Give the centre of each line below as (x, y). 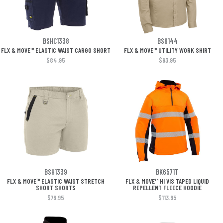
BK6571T (167, 172)
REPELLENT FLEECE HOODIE (167, 187)
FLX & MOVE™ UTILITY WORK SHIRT (167, 50)
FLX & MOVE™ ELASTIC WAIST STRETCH (56, 181)
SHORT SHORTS (56, 187)
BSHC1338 (56, 41)
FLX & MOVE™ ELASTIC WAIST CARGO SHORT (56, 50)
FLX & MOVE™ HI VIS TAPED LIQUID (167, 181)
